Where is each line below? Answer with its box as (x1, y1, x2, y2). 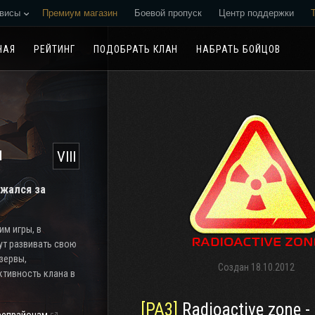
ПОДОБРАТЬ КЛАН (93, 44, 179, 55)
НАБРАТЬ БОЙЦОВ (196, 44, 281, 55)
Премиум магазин (42, 8, 117, 18)
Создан (218, 262, 251, 273)
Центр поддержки (219, 8, 294, 18)
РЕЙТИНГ (33, 44, 75, 55)
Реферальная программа (42, 34, 149, 44)
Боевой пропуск (134, 8, 202, 18)
